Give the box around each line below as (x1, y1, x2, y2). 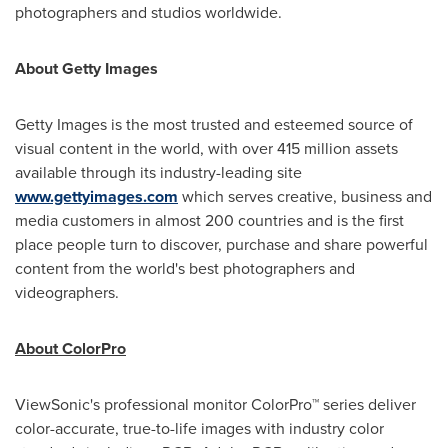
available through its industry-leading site (15, 160, 302, 184)
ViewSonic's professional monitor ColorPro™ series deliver (15, 392, 416, 416)
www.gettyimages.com (15, 184, 178, 208)
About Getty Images (15, 56, 158, 80)
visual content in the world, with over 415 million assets (15, 136, 398, 160)
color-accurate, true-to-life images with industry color (15, 416, 384, 440)
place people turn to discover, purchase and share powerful (15, 232, 428, 256)
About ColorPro (15, 336, 126, 360)
